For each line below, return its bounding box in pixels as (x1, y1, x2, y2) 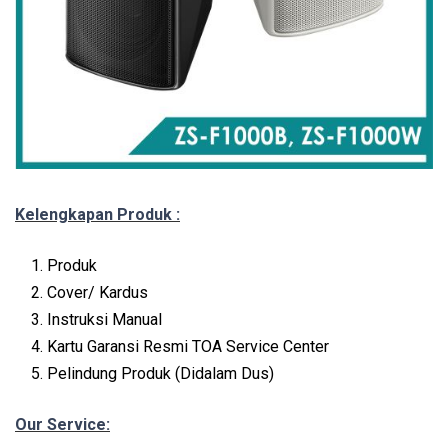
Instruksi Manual (47, 310, 162, 330)
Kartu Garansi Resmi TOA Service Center (47, 337, 329, 357)
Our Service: (15, 415, 110, 435)
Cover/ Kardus (47, 283, 148, 303)
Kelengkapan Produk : (15, 205, 180, 225)
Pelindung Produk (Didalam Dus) (47, 364, 274, 384)
